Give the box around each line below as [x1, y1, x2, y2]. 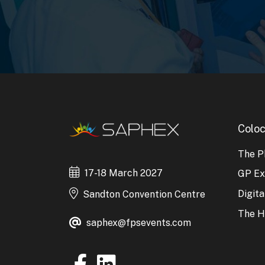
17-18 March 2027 [85, 167, 163, 179]
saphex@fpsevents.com [86, 216, 191, 228]
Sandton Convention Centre [83, 188, 205, 200]
